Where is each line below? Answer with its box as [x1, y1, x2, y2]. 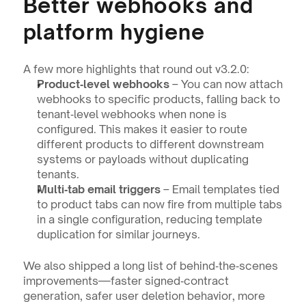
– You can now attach [169, 76, 283, 91]
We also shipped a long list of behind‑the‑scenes [23, 258, 278, 273]
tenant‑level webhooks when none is [36, 107, 227, 121]
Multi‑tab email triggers [36, 182, 161, 196]
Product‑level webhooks [36, 76, 169, 91]
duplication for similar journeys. [36, 227, 200, 241]
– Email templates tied [160, 182, 279, 196]
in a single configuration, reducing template [36, 212, 262, 226]
